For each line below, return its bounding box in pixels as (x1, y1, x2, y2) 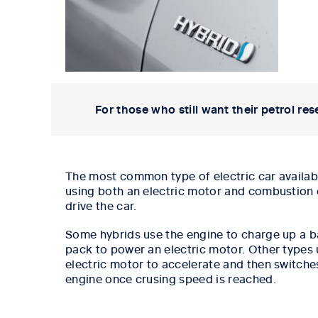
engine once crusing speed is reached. (65, 270, 276, 287)
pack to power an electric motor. (65, 241, 248, 257)
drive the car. (65, 197, 140, 214)
